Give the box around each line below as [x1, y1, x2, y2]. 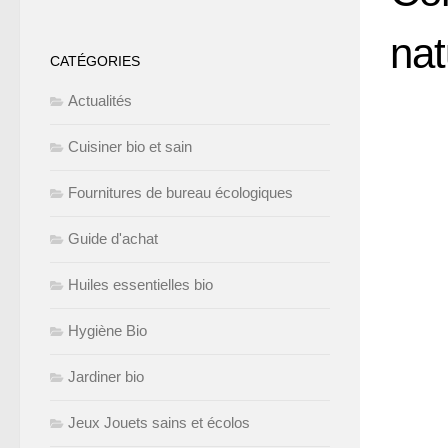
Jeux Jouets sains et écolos [68, 414, 250, 431]
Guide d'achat [68, 230, 158, 247]
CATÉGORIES [50, 53, 140, 69]
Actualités [68, 92, 132, 109]
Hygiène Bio [68, 322, 147, 339]
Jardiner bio [68, 368, 144, 385]
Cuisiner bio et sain [68, 138, 192, 155]
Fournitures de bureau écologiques [68, 184, 293, 201]
